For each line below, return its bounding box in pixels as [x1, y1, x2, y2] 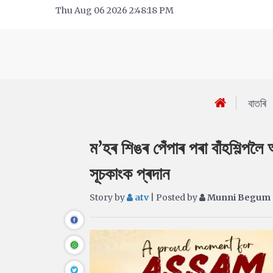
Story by [90, 192, 127, 203]
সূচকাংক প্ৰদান [90, 163, 169, 185]
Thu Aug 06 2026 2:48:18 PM [55, 5, 174, 16]
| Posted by [149, 192, 199, 203]
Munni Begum [205, 192, 271, 203]
